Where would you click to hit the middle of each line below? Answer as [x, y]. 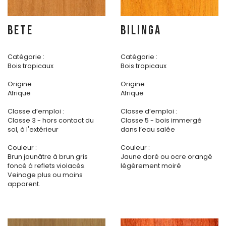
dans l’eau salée [148, 130]
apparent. [24, 184]
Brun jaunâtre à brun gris [48, 157]
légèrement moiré [151, 166]
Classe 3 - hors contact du [51, 121]
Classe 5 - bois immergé [161, 121]
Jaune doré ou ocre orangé [166, 157]
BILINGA [141, 31]
